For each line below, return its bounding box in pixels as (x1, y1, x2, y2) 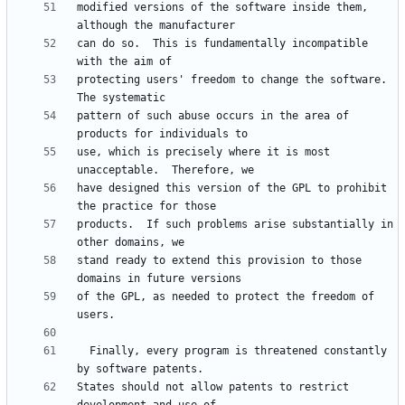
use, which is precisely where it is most (77, 146, 330, 159)
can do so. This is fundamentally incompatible (77, 37, 368, 51)
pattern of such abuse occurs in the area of (77, 109, 349, 123)
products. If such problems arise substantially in (77, 218, 393, 231)
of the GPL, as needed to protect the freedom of (77, 290, 374, 304)
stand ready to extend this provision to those (77, 254, 362, 268)
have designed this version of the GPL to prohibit (77, 182, 387, 195)
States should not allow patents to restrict (77, 381, 349, 394)
